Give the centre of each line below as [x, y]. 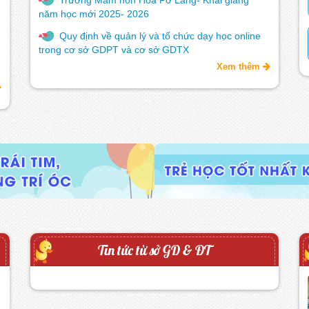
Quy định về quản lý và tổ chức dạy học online [160, 36]
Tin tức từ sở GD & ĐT [154, 250]
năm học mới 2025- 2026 [94, 13]
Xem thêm [240, 66]
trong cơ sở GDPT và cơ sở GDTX [114, 49]
